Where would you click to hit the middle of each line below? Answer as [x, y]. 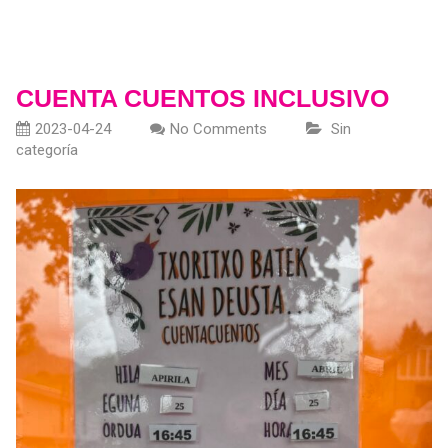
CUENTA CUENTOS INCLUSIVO [202, 97]
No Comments [218, 128]
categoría [46, 149]
